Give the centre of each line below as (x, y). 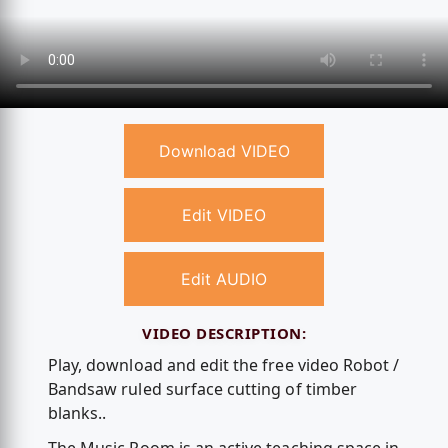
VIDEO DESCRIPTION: (224, 332)
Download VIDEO (224, 151)
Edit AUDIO (224, 279)
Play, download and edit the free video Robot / (223, 365)
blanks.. (77, 413)
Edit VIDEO (224, 215)
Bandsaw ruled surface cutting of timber (202, 389)
